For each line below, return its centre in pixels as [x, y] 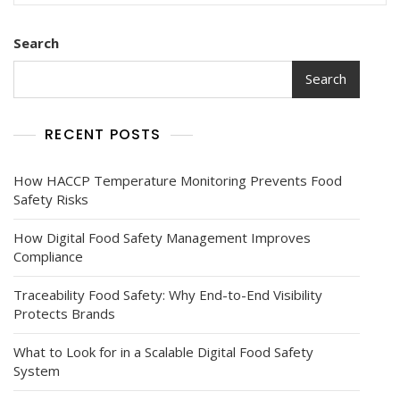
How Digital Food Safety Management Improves [162, 237]
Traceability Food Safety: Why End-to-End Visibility [168, 294]
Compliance [48, 256]
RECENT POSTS [103, 134]
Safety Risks [51, 199]
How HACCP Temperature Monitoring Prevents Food [178, 180]
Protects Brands [64, 313]
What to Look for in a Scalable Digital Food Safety [163, 351]
